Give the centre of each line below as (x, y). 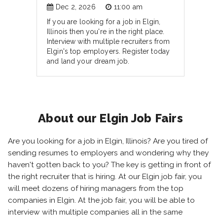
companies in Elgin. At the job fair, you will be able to (101, 200)
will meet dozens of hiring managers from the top (96, 188)
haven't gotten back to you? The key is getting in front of (109, 165)
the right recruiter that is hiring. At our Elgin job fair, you (105, 177)
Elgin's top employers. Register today (109, 51)
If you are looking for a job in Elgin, (104, 22)
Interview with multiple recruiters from (109, 41)
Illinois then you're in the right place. (106, 32)
